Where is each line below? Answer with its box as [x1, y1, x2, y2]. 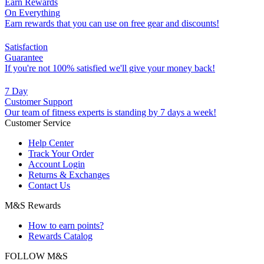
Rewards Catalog [28, 231, 93, 242]
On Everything [5, 8, 60, 18]
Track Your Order [28, 148, 94, 159]
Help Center [28, 138, 74, 148]
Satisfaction [5, 41, 48, 52]
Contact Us [28, 180, 70, 191]
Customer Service [5, 118, 71, 128]
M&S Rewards [5, 200, 61, 211]
